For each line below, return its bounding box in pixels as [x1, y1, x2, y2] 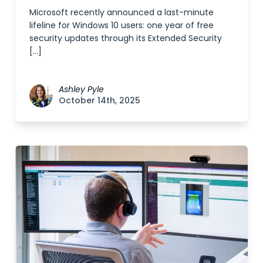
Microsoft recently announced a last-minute [29, 6, 214, 18]
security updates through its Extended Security [29, 32, 222, 44]
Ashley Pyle [59, 83, 104, 95]
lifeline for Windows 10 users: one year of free [29, 19, 214, 31]
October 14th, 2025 [59, 94, 140, 106]
